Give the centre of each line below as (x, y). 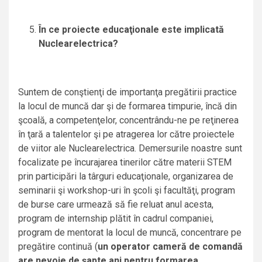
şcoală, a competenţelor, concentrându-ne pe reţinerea (128, 120)
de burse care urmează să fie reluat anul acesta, (116, 205)
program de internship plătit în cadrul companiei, (116, 219)
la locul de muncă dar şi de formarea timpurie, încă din (127, 106)
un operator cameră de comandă (170, 247)
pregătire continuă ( (58, 247)
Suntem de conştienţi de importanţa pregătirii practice (127, 92)
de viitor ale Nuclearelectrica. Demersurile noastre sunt (130, 149)
